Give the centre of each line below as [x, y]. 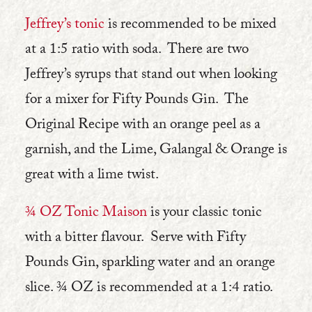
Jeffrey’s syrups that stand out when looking [151, 76]
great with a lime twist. [92, 176]
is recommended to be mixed [190, 26]
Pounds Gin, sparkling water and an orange [150, 264]
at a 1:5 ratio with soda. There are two [137, 51]
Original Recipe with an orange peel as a [143, 126]
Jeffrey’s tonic [65, 26]
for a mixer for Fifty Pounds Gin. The [137, 101]
